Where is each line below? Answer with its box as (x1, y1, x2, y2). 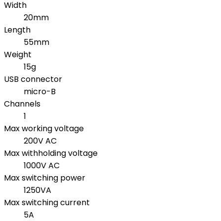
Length (4, 24, 31, 36)
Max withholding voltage (4, 147, 98, 159)
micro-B (24, 86, 56, 98)
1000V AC (24, 160, 60, 172)
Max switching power (4, 172, 85, 184)
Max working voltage (4, 123, 84, 135)
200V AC (24, 135, 57, 147)
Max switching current (4, 197, 90, 209)
